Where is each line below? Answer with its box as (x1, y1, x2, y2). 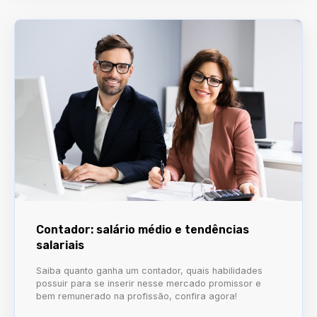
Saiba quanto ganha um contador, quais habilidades (36, 265, 263, 276)
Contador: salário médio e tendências (36, 222, 249, 236)
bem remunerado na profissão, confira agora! (36, 290, 237, 301)
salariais (36, 238, 84, 252)
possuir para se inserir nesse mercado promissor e (36, 277, 261, 289)
